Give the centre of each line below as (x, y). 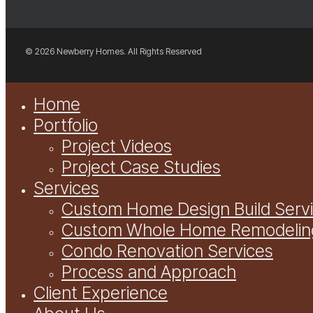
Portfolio (66, 125)
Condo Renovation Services (167, 250)
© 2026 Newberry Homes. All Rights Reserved (114, 51)
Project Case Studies (141, 167)
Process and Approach (149, 271)
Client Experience (101, 292)
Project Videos (117, 146)
